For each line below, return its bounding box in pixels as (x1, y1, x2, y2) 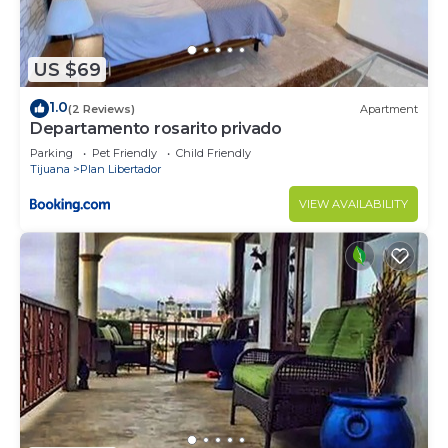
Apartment (360, 101, 418, 116)
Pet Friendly (92, 146, 157, 161)
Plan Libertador (80, 162, 161, 177)
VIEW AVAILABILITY (299, 197, 408, 212)
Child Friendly (176, 146, 251, 161)
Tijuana (30, 162, 70, 177)
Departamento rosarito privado (30, 119, 282, 139)
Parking (30, 146, 73, 161)
